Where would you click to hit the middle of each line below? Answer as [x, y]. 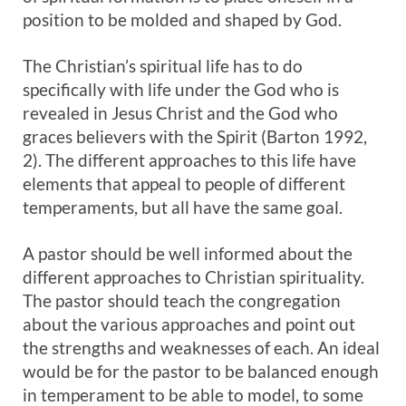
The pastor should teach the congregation [182, 300]
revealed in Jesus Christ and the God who [180, 113]
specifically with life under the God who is [181, 89]
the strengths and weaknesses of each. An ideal [201, 348]
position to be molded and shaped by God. [182, 19]
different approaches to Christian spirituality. [193, 277]
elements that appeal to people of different [184, 184]
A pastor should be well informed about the [188, 253]
